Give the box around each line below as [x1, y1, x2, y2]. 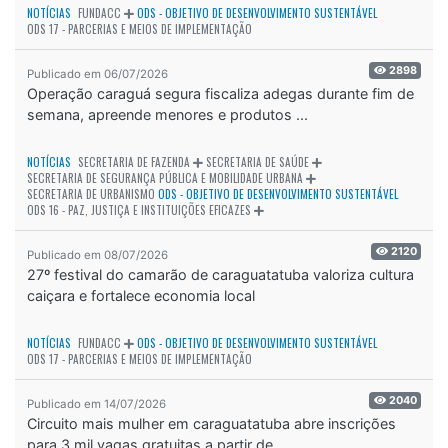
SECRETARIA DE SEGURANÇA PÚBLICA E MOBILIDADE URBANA [27, 170, 303, 187]
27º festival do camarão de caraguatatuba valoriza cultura [27, 266, 414, 284]
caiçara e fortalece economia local [27, 287, 255, 305]
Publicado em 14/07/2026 [27, 397, 166, 412]
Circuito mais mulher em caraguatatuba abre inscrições [27, 415, 396, 433]
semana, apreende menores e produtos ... [27, 106, 308, 124]
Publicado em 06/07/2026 [27, 67, 168, 82]
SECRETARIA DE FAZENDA [78, 154, 190, 171]
